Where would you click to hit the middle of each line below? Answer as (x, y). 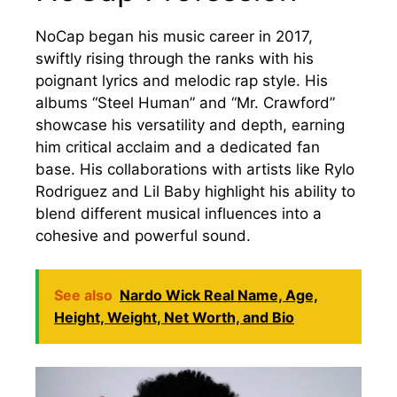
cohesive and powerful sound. (143, 235)
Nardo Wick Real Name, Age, (219, 296)
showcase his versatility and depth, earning (190, 125)
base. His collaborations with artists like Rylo (195, 169)
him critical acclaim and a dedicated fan (178, 147)
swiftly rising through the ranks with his (175, 58)
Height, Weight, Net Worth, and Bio (174, 318)
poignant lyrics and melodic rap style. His (182, 80)
